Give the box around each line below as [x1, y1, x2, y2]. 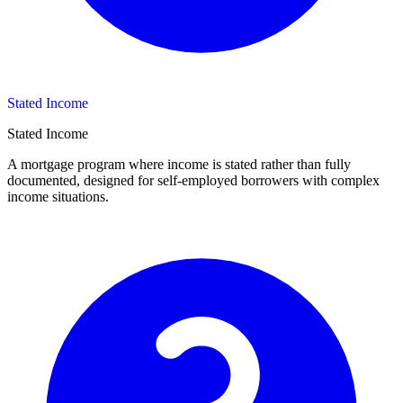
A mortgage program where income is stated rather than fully [7, 157, 351, 173]
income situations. [7, 189, 109, 205]
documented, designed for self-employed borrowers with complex [7, 173, 380, 189]
